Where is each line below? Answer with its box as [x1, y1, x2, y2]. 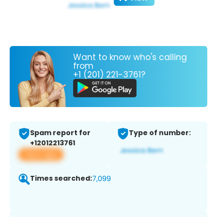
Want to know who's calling [73, 51, 187, 63]
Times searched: [30, 173, 92, 184]
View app [24, 149, 58, 160]
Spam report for [30, 128, 91, 138]
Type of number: [129, 128, 191, 138]
